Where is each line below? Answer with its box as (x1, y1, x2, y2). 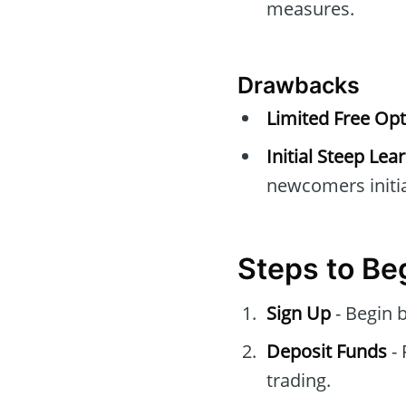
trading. (266, 368, 331, 393)
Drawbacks (237, 72, 360, 100)
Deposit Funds (266, 339, 387, 364)
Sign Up (266, 301, 331, 326)
